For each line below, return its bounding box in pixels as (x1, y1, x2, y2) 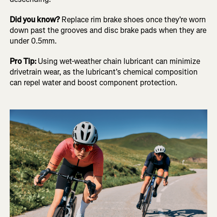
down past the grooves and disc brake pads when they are (10, 25, 206, 36)
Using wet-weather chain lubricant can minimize (38, 56, 200, 67)
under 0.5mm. (10, 36, 57, 46)
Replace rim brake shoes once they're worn (62, 15, 206, 25)
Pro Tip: (10, 56, 38, 67)
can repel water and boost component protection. (10, 77, 177, 88)
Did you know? (10, 15, 62, 25)
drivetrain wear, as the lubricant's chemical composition (10, 67, 198, 77)
